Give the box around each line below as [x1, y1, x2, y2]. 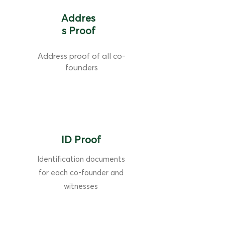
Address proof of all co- [37, 51, 126, 61]
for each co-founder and [38, 168, 124, 177]
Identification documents [37, 154, 125, 164]
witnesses [64, 181, 98, 191]
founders [65, 62, 98, 72]
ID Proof [61, 133, 101, 146]
